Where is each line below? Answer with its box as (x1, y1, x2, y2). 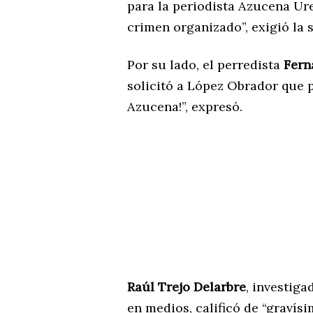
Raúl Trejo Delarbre (127, 278, 246, 295)
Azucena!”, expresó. (127, 98, 242, 115)
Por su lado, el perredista (127, 56, 284, 73)
